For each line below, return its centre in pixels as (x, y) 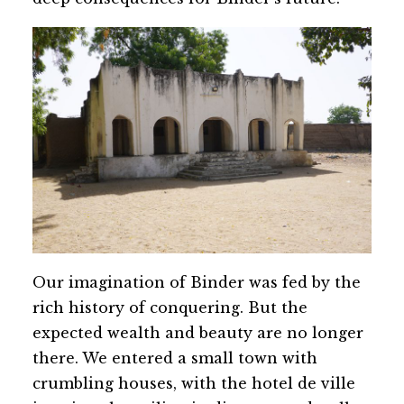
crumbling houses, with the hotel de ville (194, 383)
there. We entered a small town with (175, 358)
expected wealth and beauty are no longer (198, 332)
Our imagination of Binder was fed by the (197, 282)
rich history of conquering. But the (170, 307)
